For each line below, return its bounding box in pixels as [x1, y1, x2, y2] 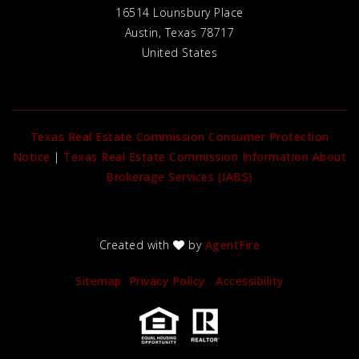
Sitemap [75, 273, 122, 289]
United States [141, 45, 218, 61]
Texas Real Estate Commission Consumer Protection [30, 129, 329, 145]
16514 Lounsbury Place [115, 5, 244, 21]
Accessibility [216, 273, 284, 289]
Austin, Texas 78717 [124, 25, 235, 41]
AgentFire [204, 237, 260, 253]
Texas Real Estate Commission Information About [63, 149, 347, 165]
